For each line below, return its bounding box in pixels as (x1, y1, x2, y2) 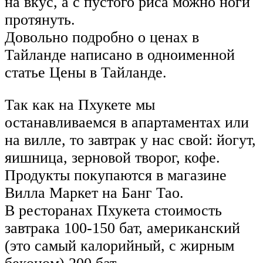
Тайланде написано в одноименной (5, 46, 235, 63)
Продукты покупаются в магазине (5, 167, 227, 184)
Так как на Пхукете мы (5, 96, 155, 114)
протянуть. (5, 11, 75, 28)
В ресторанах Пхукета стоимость (5, 202, 222, 220)
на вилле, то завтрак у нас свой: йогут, (5, 131, 256, 149)
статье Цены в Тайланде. (5, 63, 167, 81)
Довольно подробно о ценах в (5, 28, 199, 46)
